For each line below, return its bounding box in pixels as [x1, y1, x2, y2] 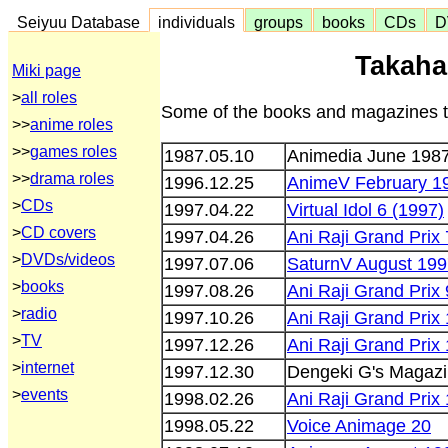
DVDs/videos [21, 251, 115, 268]
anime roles [30, 116, 113, 133]
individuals [150, 13, 243, 31]
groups [246, 13, 311, 31]
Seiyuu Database [9, 13, 148, 31]
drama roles [30, 170, 114, 187]
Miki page [12, 62, 81, 79]
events [21, 386, 68, 403]
